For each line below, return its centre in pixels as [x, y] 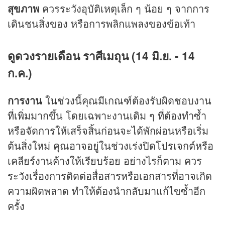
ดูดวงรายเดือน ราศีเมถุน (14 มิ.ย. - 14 [101, 56]
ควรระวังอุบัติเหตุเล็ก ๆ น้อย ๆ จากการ [126, 9]
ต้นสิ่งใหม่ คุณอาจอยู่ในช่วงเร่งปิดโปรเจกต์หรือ [110, 145]
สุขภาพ [25, 9]
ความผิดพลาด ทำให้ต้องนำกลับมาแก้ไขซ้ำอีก [106, 190]
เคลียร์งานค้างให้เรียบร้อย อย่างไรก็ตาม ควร [105, 160]
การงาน [26, 100]
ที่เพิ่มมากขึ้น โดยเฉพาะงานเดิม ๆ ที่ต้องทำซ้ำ [107, 115]
